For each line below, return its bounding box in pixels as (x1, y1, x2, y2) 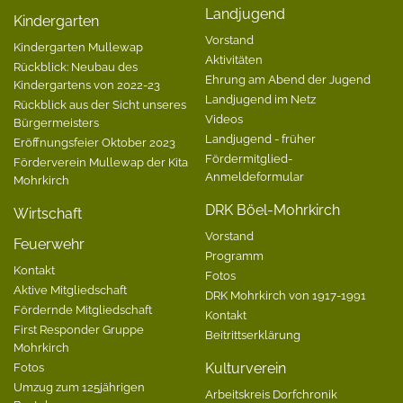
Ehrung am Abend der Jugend (204, 72, 371, 87)
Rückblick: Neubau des (13, 59, 138, 75)
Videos (204, 112, 243, 127)
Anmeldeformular (204, 169, 304, 184)
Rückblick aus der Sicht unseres (13, 97, 186, 112)
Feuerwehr (13, 236, 85, 254)
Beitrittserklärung (204, 327, 300, 343)
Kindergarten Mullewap (13, 40, 143, 55)
